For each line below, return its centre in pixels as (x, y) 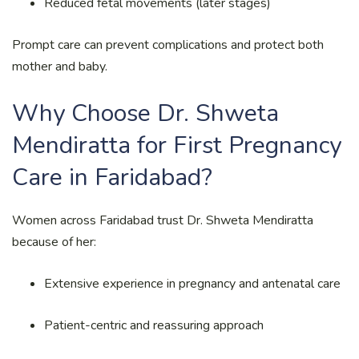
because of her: (54, 242)
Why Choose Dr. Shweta (145, 113)
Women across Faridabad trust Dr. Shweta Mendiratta (163, 220)
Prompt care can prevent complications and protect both (168, 44)
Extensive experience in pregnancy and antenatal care (192, 283)
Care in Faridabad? (112, 177)
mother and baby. (60, 66)
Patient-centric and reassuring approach (154, 325)
